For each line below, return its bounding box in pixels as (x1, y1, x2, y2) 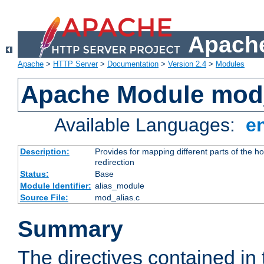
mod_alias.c (94, 193, 140, 203)
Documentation (107, 60, 159, 69)
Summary (18, 216, 123, 242)
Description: (19, 147, 70, 157)
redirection (94, 157, 134, 167)
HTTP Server (53, 60, 98, 69)
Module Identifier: (19, 181, 91, 191)
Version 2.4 (168, 60, 206, 69)
